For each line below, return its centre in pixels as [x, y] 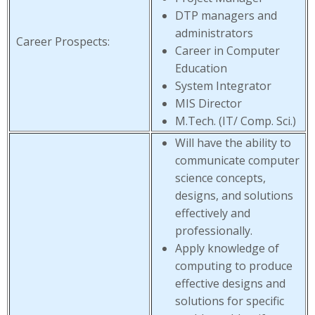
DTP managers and [226, 15]
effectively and [213, 213]
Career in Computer [227, 51]
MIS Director [208, 103]
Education [201, 68]
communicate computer [237, 160]
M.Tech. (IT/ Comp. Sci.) [236, 121]
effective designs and [230, 283]
